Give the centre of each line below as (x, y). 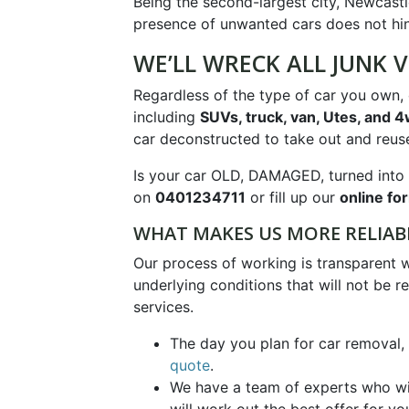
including (166, 117)
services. (163, 307)
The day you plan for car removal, (287, 344)
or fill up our (292, 198)
